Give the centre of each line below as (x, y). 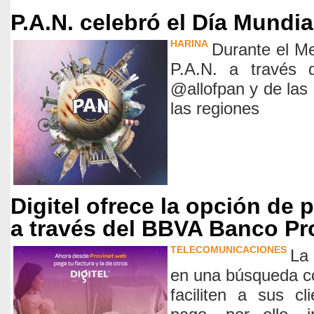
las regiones (215, 108)
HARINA (189, 43)
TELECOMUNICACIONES (228, 250)
